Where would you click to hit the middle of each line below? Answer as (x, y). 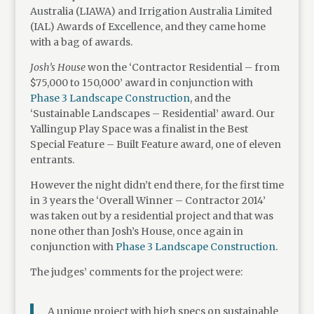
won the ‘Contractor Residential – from (182, 67)
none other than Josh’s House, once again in (136, 231)
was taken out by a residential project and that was (151, 216)
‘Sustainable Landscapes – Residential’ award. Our (152, 114)
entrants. (52, 160)
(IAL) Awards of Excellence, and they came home (148, 27)
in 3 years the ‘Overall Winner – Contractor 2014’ (148, 200)
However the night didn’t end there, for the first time (157, 185)
